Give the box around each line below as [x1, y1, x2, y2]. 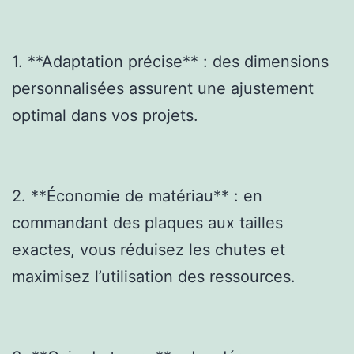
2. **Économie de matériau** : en [12, 186, 262, 205]
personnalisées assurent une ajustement [12, 78, 314, 98]
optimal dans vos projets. [12, 105, 198, 125]
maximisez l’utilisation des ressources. [12, 266, 296, 286]
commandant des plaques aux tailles [12, 213, 283, 232]
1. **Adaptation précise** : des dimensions [12, 51, 329, 71]
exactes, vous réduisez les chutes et [12, 239, 285, 259]
